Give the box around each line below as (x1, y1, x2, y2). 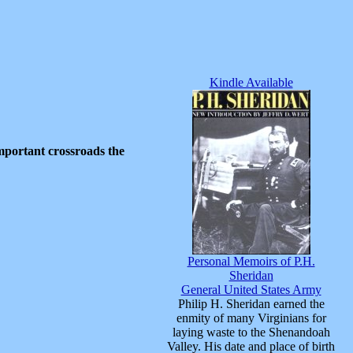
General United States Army (180, 283, 321, 296)
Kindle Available (209, 76, 293, 89)
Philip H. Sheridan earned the (177, 297, 325, 310)
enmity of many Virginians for (176, 311, 326, 325)
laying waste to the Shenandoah (172, 325, 330, 339)
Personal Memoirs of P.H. (187, 255, 315, 268)
